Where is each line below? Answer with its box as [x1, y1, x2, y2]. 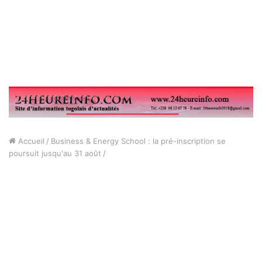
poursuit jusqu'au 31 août [9, 148, 101, 158]
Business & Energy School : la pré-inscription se [51, 136, 226, 146]
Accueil [16, 136, 44, 146]
